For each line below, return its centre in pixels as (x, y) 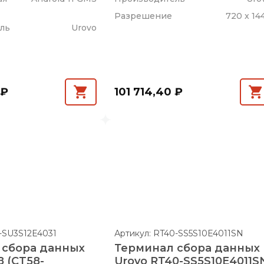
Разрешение (143, 16)
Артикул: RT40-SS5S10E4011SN (179, 233)
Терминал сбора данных (187, 248)
